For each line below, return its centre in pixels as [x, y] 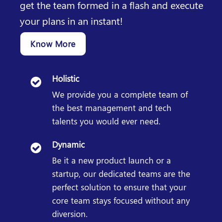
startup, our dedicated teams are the [121, 174]
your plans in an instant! [71, 21]
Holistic [66, 79]
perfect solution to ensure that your [119, 187]
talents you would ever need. [106, 121]
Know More [53, 44]
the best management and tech [112, 108]
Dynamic [68, 144]
